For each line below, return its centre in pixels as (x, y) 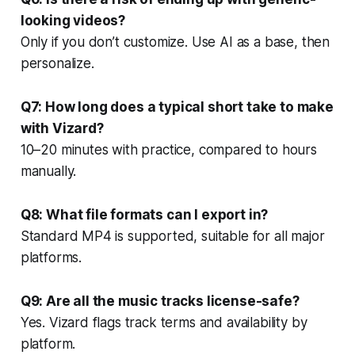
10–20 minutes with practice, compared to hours (168, 149)
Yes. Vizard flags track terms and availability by (164, 322)
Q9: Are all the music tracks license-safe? (160, 301)
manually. (48, 171)
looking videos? (73, 20)
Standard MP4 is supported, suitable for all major (172, 236)
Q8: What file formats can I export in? (144, 214)
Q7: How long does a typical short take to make (177, 107)
